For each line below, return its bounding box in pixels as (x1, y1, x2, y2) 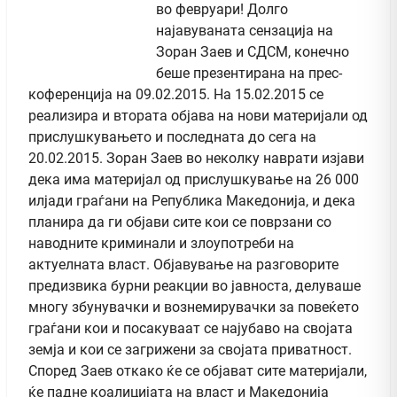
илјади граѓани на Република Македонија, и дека (28, 191, 355, 209)
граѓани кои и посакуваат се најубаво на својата (28, 319, 353, 337)
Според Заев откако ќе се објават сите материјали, (28, 362, 367, 379)
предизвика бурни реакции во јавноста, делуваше (28, 276, 361, 294)
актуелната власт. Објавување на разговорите (28, 255, 339, 273)
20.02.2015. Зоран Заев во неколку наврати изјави (28, 149, 364, 167)
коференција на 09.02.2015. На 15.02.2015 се (28, 85, 323, 103)
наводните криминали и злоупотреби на (28, 234, 294, 252)
